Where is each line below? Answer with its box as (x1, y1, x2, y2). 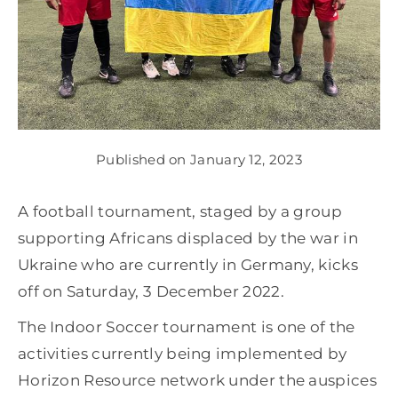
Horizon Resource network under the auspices (17, 371, 377, 390)
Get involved (21, 39, 115, 57)
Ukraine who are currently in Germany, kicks (17, 256, 358, 275)
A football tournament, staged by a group (17, 203, 342, 221)
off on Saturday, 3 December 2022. (17, 283, 284, 301)
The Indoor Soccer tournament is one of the (17, 318, 355, 337)
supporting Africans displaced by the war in (17, 229, 358, 248)
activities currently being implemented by (17, 345, 347, 363)
